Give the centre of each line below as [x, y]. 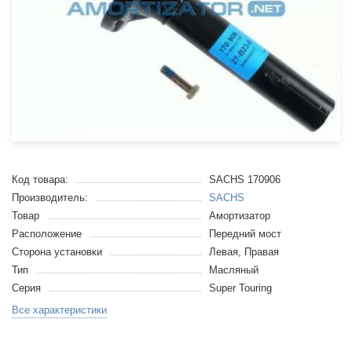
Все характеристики [59, 310]
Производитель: [50, 198]
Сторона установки [57, 252]
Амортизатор [239, 216]
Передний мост [245, 234]
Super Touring [240, 288]
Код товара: [40, 180]
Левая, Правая [244, 252]
